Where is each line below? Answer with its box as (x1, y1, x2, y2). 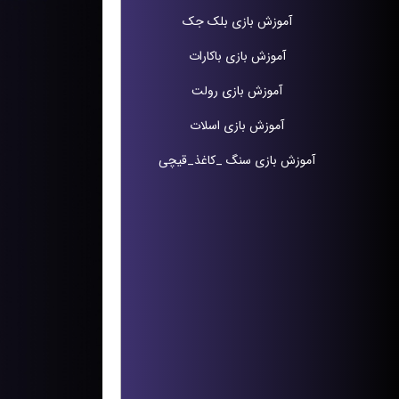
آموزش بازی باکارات (188, 46, 286, 66)
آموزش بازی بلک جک (182, 12, 292, 31)
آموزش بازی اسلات (190, 116, 284, 135)
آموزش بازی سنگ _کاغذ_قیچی (159, 151, 315, 170)
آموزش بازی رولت (191, 81, 282, 101)
